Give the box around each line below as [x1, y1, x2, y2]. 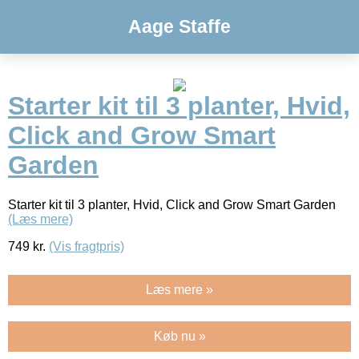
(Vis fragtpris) [49, 239, 124, 253]
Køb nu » [153, 329, 206, 343]
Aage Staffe [128, 16, 231, 37]
